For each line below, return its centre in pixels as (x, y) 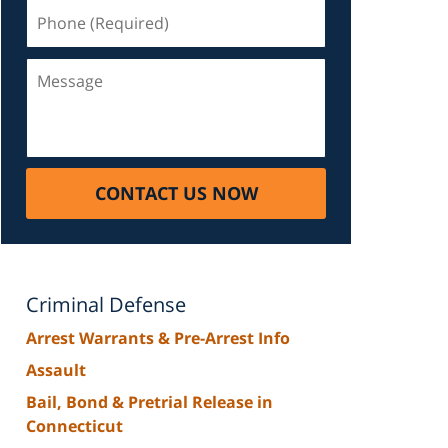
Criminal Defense (106, 304)
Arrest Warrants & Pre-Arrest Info (158, 337)
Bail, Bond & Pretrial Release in (149, 401)
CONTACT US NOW (176, 192)
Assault (56, 369)
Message (59, 68)
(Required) (66, 32)
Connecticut (74, 425)
